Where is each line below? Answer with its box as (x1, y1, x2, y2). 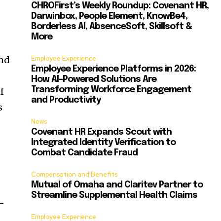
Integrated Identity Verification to (31, 138, 176, 147)
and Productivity (31, 96, 101, 105)
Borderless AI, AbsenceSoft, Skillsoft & (31, 22, 192, 32)
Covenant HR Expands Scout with (31, 128, 172, 137)
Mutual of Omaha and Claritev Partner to (31, 181, 203, 190)
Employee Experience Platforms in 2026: (31, 65, 196, 74)
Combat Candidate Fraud (31, 148, 138, 158)
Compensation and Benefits (31, 170, 118, 179)
